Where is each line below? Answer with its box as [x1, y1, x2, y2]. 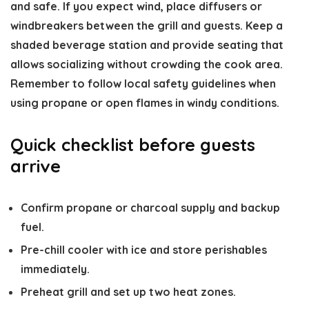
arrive [10, 155, 61, 177]
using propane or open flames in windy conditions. [10, 96, 279, 110]
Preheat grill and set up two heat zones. [21, 285, 236, 299]
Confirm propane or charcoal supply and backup [21, 201, 280, 215]
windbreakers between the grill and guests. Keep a [10, 19, 283, 32]
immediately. [21, 262, 90, 276]
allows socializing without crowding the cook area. [10, 57, 283, 71]
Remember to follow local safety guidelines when [10, 77, 276, 90]
